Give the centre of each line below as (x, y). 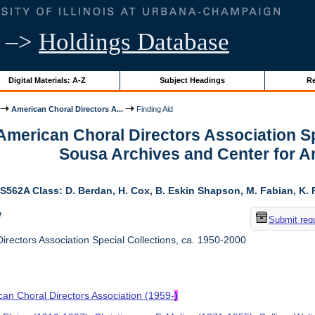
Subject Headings (192, 80)
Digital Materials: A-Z (47, 80)
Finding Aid (154, 109)
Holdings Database (134, 42)
